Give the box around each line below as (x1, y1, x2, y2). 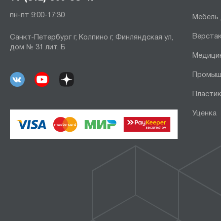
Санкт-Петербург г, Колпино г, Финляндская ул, (10, 34, 173, 41)
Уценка (192, 110, 217, 117)
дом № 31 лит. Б (10, 44, 66, 51)
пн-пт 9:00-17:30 (10, 12, 65, 19)
